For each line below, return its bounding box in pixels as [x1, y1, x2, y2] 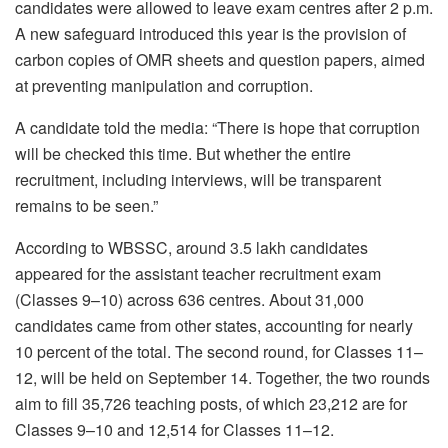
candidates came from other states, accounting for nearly [15, 314, 413, 338]
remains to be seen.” [15, 194, 158, 218]
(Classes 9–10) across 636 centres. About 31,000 [15, 288, 364, 312]
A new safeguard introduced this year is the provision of [15, 22, 406, 46]
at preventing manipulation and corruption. [15, 74, 313, 98]
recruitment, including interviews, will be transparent [15, 168, 381, 192]
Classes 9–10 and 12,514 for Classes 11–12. [15, 418, 334, 442]
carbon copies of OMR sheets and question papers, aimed [15, 48, 425, 72]
